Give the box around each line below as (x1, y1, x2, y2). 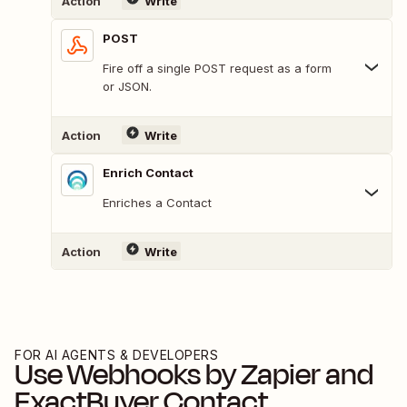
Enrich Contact (103, 165, 194, 181)
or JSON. (103, 79, 152, 94)
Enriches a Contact (103, 195, 212, 211)
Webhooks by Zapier (67, 352, 321, 397)
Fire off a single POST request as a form (103, 61, 332, 76)
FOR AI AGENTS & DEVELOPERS (15, 347, 219, 363)
